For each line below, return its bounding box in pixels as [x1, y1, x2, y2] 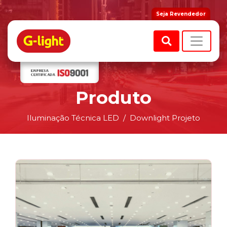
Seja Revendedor [156, 11, 206, 17]
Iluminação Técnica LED [27, 113, 119, 123]
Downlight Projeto [130, 113, 200, 123]
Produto [75, 87, 152, 108]
